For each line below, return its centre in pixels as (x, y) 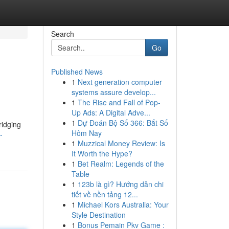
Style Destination (98, 215)
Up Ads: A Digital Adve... (111, 112)
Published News (77, 72)
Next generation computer (120, 82)
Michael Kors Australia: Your (123, 204)
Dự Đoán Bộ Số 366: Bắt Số (123, 123)
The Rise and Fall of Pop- (119, 102)
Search (62, 34)
